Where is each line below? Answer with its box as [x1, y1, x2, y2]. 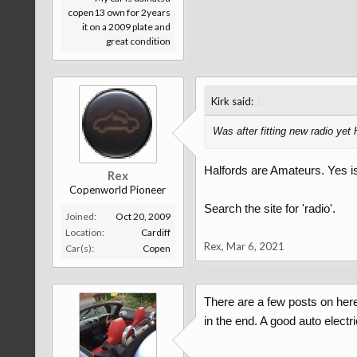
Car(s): [65, 242, 94, 254]
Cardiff [140, 226, 171, 238]
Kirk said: [210, 95, 256, 108]
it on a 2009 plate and [81, 21, 171, 33]
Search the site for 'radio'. [203, 202, 335, 215]
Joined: [65, 210, 96, 222]
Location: [65, 226, 104, 238]
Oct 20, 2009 [115, 210, 171, 222]
